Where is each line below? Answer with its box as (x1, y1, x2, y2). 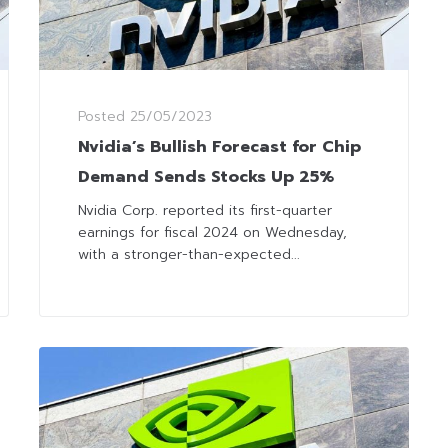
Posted (78, 106, 130, 128)
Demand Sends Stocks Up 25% (78, 165, 334, 190)
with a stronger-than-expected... (78, 244, 300, 266)
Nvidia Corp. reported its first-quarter (78, 200, 332, 222)
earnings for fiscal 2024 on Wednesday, (78, 222, 347, 244)
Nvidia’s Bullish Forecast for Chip (78, 135, 361, 160)
